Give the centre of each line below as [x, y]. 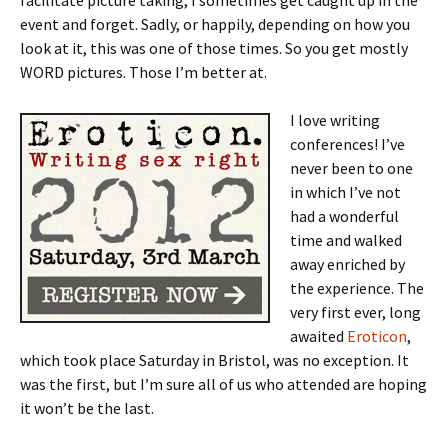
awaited [318, 336]
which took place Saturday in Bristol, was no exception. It [214, 360]
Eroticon [377, 336]
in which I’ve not [345, 192]
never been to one [351, 168]
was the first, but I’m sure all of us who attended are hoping [223, 384]
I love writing [335, 120]
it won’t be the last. [87, 408]
